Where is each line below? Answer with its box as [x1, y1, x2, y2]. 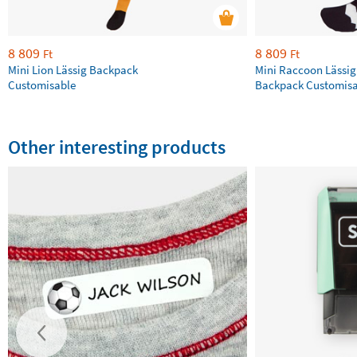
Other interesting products [8, 135, 226, 159]
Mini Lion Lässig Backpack [8, 62, 138, 77]
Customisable [8, 77, 76, 92]
